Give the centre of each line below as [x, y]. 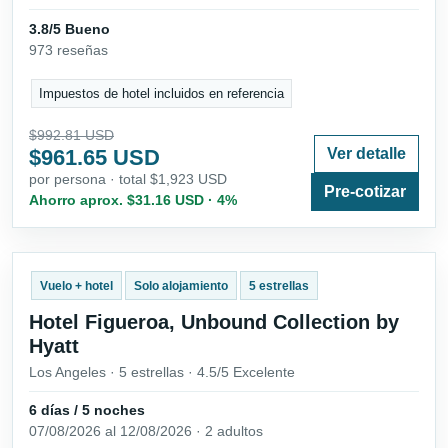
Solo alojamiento [180, 285]
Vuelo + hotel [76, 285]
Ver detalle [366, 154]
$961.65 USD [94, 158]
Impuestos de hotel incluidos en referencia [162, 93]
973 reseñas [68, 50]
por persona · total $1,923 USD [128, 179]
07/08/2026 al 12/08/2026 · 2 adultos [146, 431]
